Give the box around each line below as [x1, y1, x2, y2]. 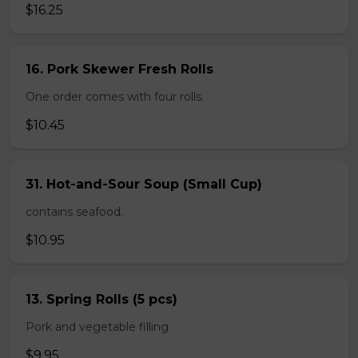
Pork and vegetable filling [26, 320, 169, 334]
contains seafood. [26, 205, 123, 219]
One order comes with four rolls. [26, 89, 204, 104]
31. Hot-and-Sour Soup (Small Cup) [26, 177, 262, 192]
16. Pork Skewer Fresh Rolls [26, 62, 213, 77]
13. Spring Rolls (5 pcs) [26, 292, 177, 307]
